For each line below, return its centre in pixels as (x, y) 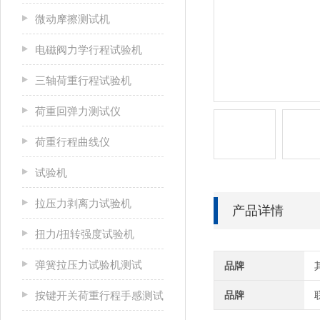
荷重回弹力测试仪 (78, 111)
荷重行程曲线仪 (72, 142)
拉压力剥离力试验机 (83, 203)
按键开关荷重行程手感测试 (99, 295)
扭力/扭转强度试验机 (85, 234)
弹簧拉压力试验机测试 (89, 265)
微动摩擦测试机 (72, 19)
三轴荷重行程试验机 (83, 80)
